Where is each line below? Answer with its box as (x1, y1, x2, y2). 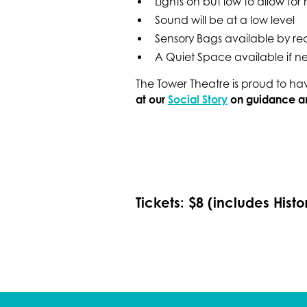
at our (136, 92, 168, 106)
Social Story (168, 92, 228, 106)
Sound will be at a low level (154, 14, 295, 27)
